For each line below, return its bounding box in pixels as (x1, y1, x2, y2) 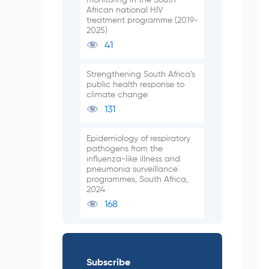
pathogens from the (86, 144, 163, 153)
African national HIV (86, 5, 163, 14)
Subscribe (86, 258, 130, 268)
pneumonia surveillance (86, 165, 178, 174)
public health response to (86, 80, 184, 89)
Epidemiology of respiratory (86, 134, 190, 143)
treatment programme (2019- (86, 16, 198, 25)
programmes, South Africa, (86, 175, 188, 184)
